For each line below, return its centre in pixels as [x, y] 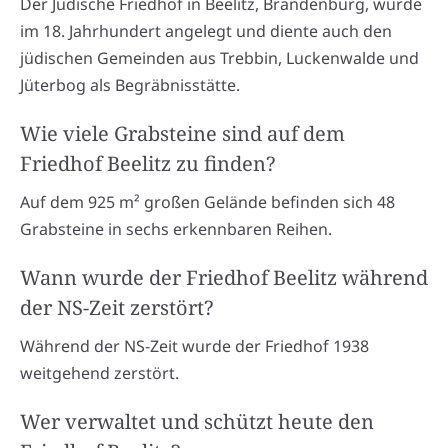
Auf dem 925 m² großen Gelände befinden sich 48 [207, 201]
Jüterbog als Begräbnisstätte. [130, 84]
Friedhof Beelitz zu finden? [147, 163]
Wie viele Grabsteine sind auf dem [182, 133]
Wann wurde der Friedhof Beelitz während [224, 277]
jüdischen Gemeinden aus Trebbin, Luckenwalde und [219, 57]
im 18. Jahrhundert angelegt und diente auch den [206, 30]
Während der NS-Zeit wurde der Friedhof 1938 [194, 345]
